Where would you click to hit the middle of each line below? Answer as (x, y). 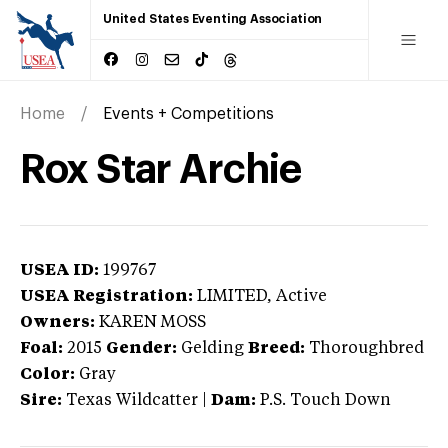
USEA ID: (59, 270)
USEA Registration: (106, 296)
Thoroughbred (366, 348)
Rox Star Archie (160, 169)
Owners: (57, 322)
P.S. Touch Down (325, 400)
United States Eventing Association (213, 19)
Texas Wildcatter (132, 400)
